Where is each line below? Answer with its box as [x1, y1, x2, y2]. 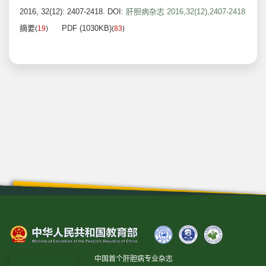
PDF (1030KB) [62, 24, 112, 33]
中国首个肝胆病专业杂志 [94, 255, 173, 264]
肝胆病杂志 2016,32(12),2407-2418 [126, 7, 245, 17]
